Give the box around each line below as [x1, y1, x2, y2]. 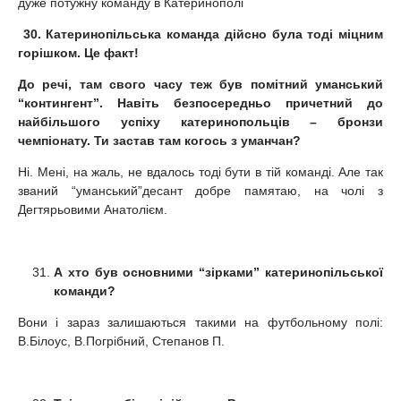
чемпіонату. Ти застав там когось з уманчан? [18, 132, 301, 148]
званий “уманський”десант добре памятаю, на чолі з [18, 183, 383, 198]
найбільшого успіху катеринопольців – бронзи [18, 114, 383, 129]
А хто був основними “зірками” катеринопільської [54, 264, 383, 279]
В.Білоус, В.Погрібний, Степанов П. [18, 333, 225, 348]
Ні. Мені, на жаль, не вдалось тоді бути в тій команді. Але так [18, 164, 383, 179]
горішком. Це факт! [18, 45, 139, 60]
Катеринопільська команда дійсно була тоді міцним [46, 26, 384, 41]
